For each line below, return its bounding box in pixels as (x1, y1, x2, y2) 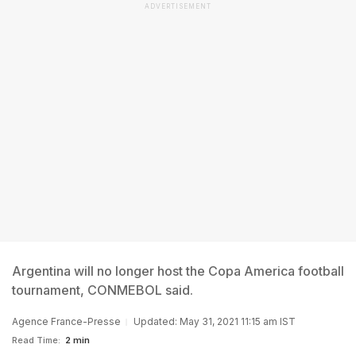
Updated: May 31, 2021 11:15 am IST (133, 315, 296, 327)
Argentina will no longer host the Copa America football (12, 263, 344, 279)
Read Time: (12, 335, 60, 346)
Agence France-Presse (12, 315, 121, 327)
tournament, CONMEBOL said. (12, 282, 193, 298)
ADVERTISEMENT (145, 2, 211, 10)
